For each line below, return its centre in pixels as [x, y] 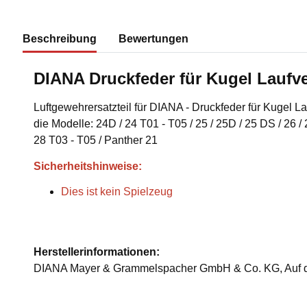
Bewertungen [153, 39]
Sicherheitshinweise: [88, 166]
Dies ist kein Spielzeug [117, 192]
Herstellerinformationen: [97, 252]
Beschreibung [60, 39]
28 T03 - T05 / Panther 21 [96, 140]
